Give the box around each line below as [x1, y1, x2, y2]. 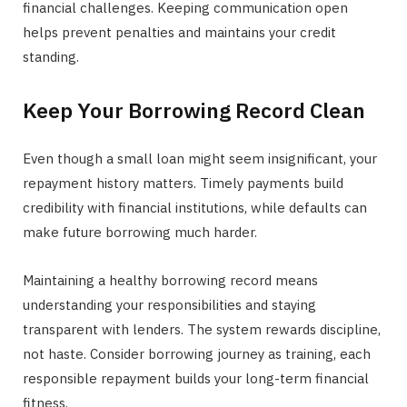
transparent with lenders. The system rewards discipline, [23, 320, 381, 338]
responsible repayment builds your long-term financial [23, 369, 369, 387]
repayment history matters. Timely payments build [23, 174, 343, 192]
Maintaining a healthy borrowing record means [23, 271, 318, 289]
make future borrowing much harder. [23, 223, 257, 241]
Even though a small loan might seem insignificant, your [23, 149, 377, 167]
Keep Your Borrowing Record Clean [23, 95, 365, 124]
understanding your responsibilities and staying [23, 295, 316, 313]
